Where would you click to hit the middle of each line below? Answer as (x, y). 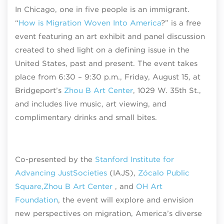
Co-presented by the (55, 159)
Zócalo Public (164, 173)
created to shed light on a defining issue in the (102, 50)
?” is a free (181, 23)
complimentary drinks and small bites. (86, 117)
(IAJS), (122, 173)
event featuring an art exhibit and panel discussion (110, 36)
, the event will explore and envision (126, 200)
